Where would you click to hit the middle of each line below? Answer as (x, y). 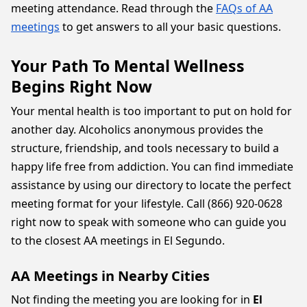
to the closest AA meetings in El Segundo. (118, 241)
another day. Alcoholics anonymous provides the (137, 130)
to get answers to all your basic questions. (170, 27)
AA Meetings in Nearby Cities (110, 276)
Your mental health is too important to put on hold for (151, 111)
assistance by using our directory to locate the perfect (151, 185)
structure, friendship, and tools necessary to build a (145, 148)
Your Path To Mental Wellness (128, 66)
